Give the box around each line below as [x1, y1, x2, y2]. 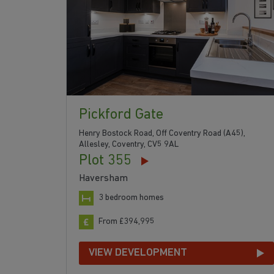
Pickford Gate [79, 107, 163, 122]
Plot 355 [79, 153, 131, 168]
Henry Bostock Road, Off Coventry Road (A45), [79, 128, 245, 138]
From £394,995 [98, 217, 155, 226]
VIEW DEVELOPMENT [89, 246, 187, 259]
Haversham [79, 173, 128, 183]
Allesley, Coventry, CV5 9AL [79, 139, 179, 149]
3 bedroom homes [98, 193, 164, 202]
